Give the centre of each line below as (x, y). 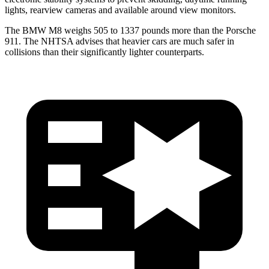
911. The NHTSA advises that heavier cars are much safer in (119, 41)
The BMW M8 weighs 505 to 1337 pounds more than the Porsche (130, 30)
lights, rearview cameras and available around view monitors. (120, 10)
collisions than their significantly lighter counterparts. (104, 52)
